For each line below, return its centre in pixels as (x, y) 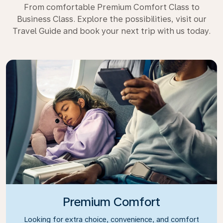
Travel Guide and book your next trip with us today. (111, 31)
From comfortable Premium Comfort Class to (111, 7)
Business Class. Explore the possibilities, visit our (111, 19)
